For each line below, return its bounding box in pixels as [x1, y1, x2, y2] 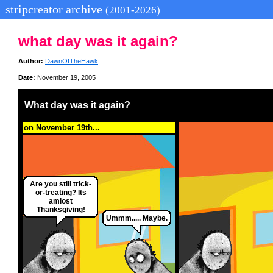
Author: [18, 57, 43, 65]
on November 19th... [24, 123, 100, 133]
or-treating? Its [35, 188, 87, 197]
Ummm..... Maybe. [106, 214, 168, 223]
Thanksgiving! [36, 205, 85, 214]
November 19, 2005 [35, 74, 96, 82]
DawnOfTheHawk [45, 57, 98, 65]
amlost [49, 197, 73, 206]
